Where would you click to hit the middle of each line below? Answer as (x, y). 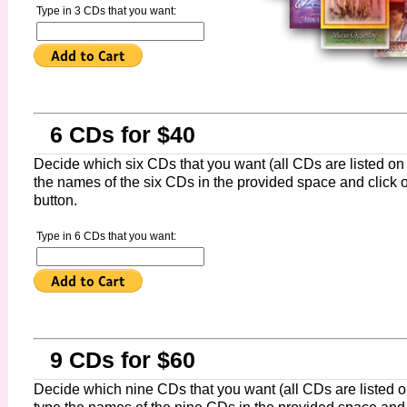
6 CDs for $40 (123, 134)
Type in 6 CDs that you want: (106, 236)
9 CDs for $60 (123, 360)
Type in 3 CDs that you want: (106, 11)
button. (55, 200)
